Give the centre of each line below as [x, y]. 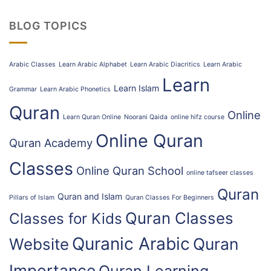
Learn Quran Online [92, 117]
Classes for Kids [66, 219]
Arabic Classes [32, 65]
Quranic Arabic [131, 244]
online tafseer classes [220, 173]
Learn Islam [136, 88]
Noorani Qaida [146, 117]
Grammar [23, 90]
